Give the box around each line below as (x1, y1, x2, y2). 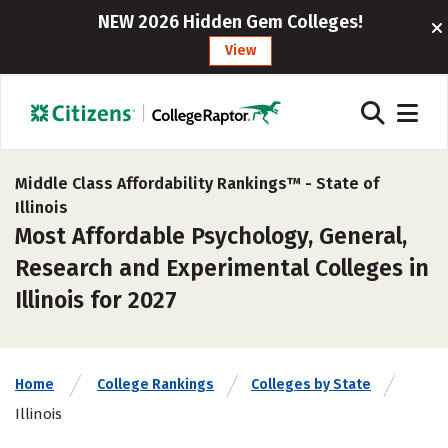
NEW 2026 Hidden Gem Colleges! (98, 11, 364, 33)
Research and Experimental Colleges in (15, 254, 429, 282)
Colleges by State (251, 376, 371, 393)
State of (316, 174, 379, 193)
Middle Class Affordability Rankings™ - (15, 174, 316, 193)
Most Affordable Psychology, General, (15, 222, 407, 250)
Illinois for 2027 (15, 286, 177, 314)
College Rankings (97, 376, 214, 393)
